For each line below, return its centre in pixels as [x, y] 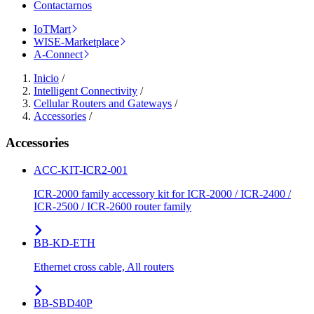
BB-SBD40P [63, 303]
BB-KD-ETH [64, 243]
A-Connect [58, 54]
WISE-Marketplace [76, 41]
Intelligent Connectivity [86, 90]
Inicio [46, 78]
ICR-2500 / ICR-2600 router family [112, 207]
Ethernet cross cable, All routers [104, 267]
